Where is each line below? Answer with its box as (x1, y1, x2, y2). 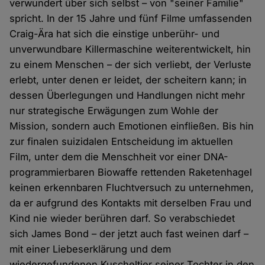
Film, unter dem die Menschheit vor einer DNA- (9, 150, 229, 163)
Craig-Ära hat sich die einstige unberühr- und (9, 27, 220, 40)
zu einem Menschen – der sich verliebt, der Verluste (9, 58, 252, 70)
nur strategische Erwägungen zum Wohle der (9, 104, 219, 117)
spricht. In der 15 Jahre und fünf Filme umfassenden (9, 12, 253, 24)
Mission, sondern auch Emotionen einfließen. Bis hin (9, 119, 254, 132)
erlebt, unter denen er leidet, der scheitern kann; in (9, 73, 247, 86)
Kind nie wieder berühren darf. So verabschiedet (9, 212, 235, 224)
